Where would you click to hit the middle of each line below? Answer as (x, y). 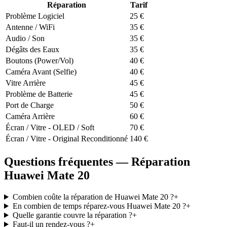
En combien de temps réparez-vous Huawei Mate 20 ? (99, 206)
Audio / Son (25, 39)
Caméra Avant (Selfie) (41, 72)
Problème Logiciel (35, 16)
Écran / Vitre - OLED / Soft (50, 128)
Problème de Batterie (39, 94)
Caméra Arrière (30, 117)
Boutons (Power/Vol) (40, 61)
